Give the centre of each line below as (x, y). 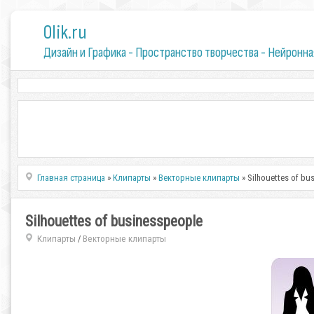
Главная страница (71, 178)
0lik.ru (65, 33)
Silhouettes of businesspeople (114, 221)
